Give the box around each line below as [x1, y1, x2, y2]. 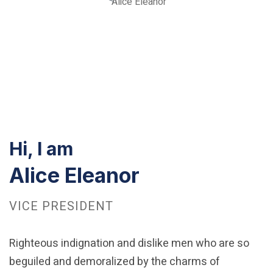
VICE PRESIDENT [9, 197, 113, 215]
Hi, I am [9, 138, 73, 160]
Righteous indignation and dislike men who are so [9, 235, 249, 252]
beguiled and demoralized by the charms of [9, 253, 220, 270]
